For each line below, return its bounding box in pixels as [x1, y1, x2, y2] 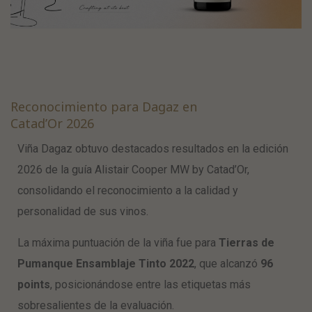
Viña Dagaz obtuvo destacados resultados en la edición [17, 142, 288, 155]
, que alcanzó [194, 257, 260, 270]
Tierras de [219, 236, 274, 249]
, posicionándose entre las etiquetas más [50, 278, 251, 291]
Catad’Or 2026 [10, 115, 94, 132]
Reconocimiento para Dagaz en [10, 98, 197, 115]
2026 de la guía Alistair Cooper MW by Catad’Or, [17, 163, 249, 176]
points [17, 278, 50, 291]
